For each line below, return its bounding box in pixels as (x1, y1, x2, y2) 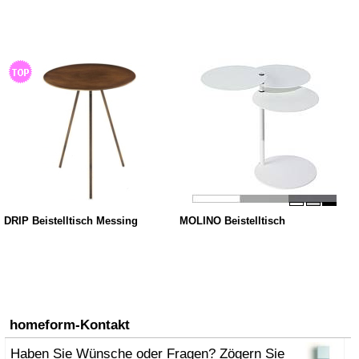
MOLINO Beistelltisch (179, 216, 285, 228)
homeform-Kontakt (10, 317, 130, 333)
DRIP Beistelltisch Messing (4, 216, 138, 228)
